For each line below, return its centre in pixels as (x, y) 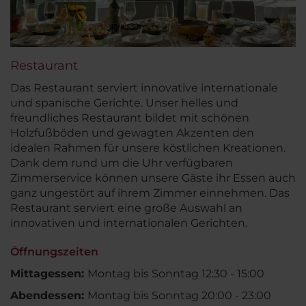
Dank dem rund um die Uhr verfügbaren (122, 163)
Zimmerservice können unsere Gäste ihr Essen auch (153, 178)
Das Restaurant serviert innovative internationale (144, 87)
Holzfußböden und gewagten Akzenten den (132, 133)
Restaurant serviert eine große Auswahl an (126, 208)
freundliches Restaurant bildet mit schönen (130, 117)
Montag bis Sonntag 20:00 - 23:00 (179, 295)
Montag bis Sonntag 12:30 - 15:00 (176, 273)
